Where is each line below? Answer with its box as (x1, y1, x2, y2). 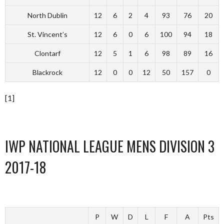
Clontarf (34, 49, 60, 57)
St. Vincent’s (27, 30, 67, 38)
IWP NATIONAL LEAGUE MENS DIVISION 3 (5, 136, 214, 156)
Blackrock (32, 68, 62, 76)
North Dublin (27, 11, 67, 19)
